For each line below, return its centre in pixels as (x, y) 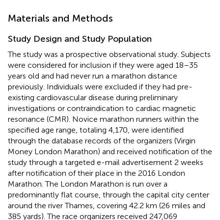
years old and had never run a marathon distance (93, 76)
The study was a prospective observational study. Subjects (109, 54)
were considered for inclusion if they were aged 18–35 (103, 65)
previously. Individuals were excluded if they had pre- (100, 86)
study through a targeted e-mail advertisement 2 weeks (106, 162)
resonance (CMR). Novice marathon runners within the (103, 119)
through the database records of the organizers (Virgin (102, 140)
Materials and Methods (60, 18)
